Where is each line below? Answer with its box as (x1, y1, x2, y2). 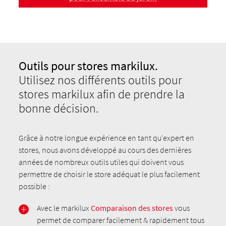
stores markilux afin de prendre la (19, 86, 185, 102)
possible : (19, 181, 50, 192)
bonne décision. (19, 100, 99, 117)
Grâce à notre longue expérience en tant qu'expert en (19, 133, 195, 143)
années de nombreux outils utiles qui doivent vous (19, 157, 184, 167)
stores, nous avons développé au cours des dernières (19, 145, 192, 155)
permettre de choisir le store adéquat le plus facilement (19, 169, 200, 180)
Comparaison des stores (91, 203, 174, 213)
